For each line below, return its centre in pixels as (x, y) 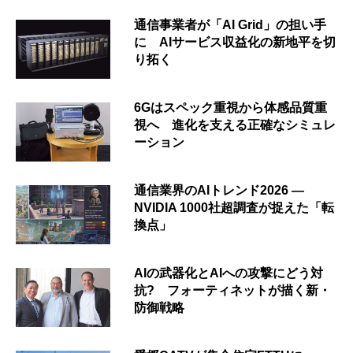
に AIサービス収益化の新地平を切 (235, 42)
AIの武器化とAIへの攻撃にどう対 (229, 273)
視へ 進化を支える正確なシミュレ (235, 124)
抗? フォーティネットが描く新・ (232, 290)
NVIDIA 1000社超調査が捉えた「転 (234, 207)
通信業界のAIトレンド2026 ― (219, 190)
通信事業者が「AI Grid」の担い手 (230, 24)
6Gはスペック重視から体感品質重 (230, 107)
